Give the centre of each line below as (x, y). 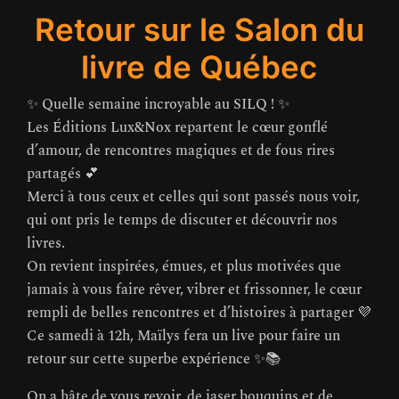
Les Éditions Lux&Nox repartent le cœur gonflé (177, 128)
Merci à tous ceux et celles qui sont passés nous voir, (193, 197)
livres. (46, 244)
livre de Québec (199, 67)
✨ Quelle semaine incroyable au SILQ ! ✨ (158, 105)
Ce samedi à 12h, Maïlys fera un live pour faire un (183, 336)
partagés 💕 (63, 174)
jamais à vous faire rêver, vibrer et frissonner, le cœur (194, 290)
